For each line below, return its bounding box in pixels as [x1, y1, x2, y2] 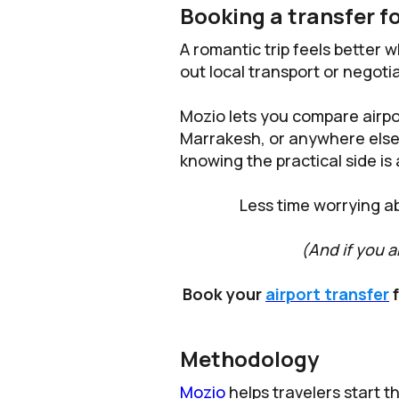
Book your [183, 283, 265, 305]
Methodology [180, 344, 319, 374]
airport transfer [265, 283, 389, 305]
